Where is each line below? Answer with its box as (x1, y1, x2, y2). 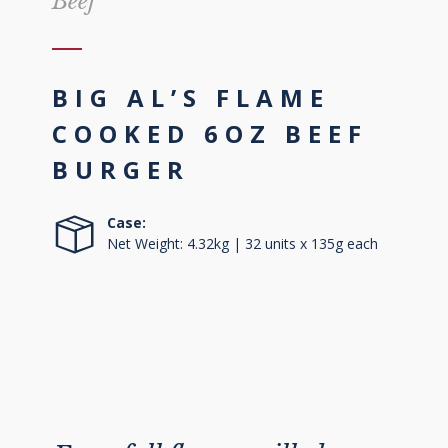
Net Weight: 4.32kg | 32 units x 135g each (107, 234, 379, 254)
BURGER (52, 153, 191, 187)
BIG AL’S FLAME (52, 81, 331, 115)
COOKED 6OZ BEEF (52, 117, 369, 151)
